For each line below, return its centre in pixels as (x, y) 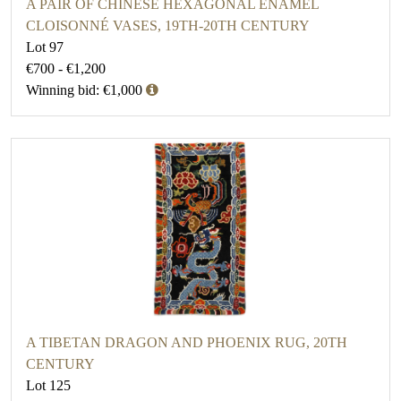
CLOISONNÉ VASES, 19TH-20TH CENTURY (168, 26)
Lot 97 (45, 47)
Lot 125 (48, 386)
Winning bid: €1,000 (84, 90)
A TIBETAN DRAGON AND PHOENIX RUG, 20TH (187, 343)
